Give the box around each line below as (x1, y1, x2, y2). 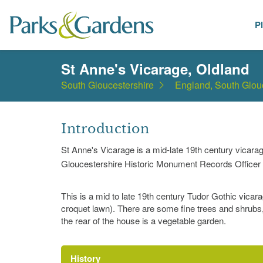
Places (181, 19, 208, 31)
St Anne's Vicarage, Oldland (61, 59, 249, 79)
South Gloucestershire (61, 78, 154, 92)
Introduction (61, 121, 149, 137)
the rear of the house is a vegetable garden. (61, 214, 226, 227)
